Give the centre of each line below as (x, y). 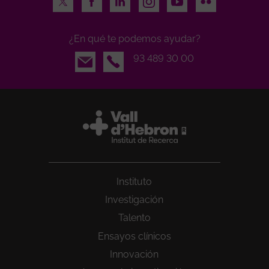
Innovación (134, 255)
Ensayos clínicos (134, 236)
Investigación (134, 199)
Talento (134, 218)
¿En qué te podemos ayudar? (134, 38)
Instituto (134, 181)
